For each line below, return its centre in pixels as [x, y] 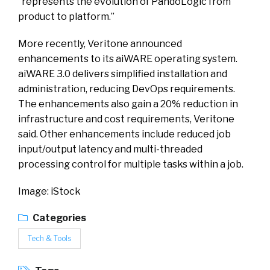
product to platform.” [66, 17]
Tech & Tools [49, 239]
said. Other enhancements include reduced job [124, 134]
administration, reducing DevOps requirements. [127, 89]
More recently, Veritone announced [100, 44]
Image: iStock [49, 192]
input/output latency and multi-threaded [110, 149]
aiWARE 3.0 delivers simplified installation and [123, 74]
